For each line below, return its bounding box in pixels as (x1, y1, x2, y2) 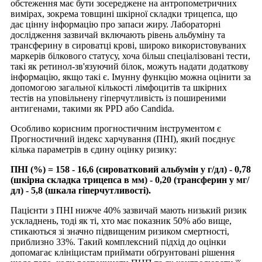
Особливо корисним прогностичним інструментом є (11, 123, 221, 133)
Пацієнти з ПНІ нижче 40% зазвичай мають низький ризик (11, 205, 247, 215)
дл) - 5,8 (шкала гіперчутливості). (11, 185, 151, 195)
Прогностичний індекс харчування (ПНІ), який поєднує (11, 133, 235, 144)
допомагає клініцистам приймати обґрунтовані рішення (11, 247, 235, 257)
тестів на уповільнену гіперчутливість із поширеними (11, 92, 226, 103)
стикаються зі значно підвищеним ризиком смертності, (11, 226, 229, 236)
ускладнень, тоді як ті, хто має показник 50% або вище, (11, 215, 232, 226)
